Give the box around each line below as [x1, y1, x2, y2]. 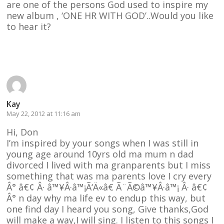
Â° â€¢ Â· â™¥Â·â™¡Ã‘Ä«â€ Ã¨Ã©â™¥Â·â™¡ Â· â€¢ [6, 180, 208, 193]
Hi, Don [6, 125, 38, 138]
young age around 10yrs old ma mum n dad [6, 147, 194, 160]
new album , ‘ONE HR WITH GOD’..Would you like [6, 9, 214, 21]
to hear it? [6, 20, 51, 32]
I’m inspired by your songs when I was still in [6, 136, 199, 149]
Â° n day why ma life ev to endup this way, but [6, 191, 206, 204]
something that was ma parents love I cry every [6, 169, 212, 182]
